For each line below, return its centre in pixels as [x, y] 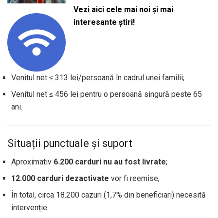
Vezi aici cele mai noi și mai [123, 10]
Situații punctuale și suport [70, 143]
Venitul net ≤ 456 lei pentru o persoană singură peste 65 [107, 94]
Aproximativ [32, 162]
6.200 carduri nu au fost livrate [110, 162]
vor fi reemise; [134, 179]
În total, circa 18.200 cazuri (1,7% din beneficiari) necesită [109, 195]
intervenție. [30, 208]
